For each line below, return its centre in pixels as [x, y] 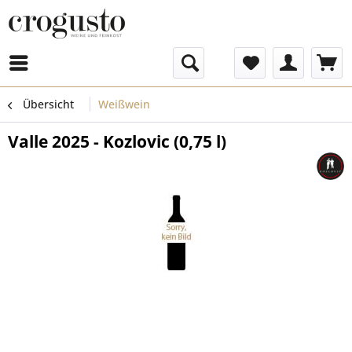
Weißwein [124, 104]
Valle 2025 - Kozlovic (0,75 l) [117, 141]
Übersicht [48, 104]
